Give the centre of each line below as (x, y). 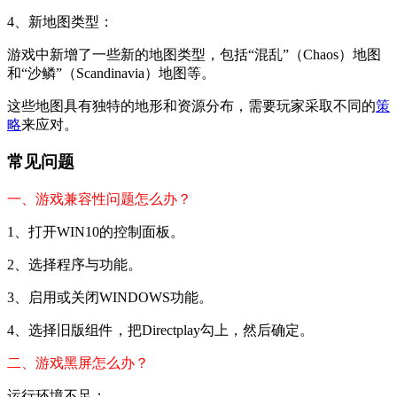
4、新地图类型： (60, 21)
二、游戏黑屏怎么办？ (78, 363)
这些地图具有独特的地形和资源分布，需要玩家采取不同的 (191, 105)
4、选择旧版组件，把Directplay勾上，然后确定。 (160, 331)
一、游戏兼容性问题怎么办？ (99, 199)
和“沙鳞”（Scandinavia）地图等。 (111, 73)
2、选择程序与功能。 (74, 265)
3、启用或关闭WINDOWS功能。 (110, 298)
